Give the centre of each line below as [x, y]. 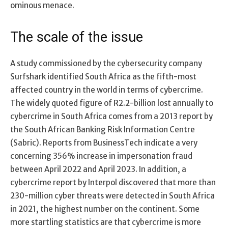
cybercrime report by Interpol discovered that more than [113, 182]
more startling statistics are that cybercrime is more [106, 222]
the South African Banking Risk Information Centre [103, 129]
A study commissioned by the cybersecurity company [106, 63]
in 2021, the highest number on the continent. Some [105, 209]
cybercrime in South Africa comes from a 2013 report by [111, 116]
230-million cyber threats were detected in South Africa [112, 195]
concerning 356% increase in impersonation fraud [101, 156]
